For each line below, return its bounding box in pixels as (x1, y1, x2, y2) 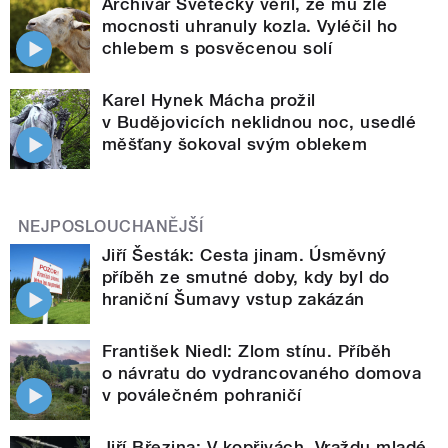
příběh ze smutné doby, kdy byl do (102, 266, 390, 287)
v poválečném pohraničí (102, 384, 302, 405)
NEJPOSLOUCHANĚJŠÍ (18, 216, 204, 236)
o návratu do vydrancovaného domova (102, 362, 422, 383)
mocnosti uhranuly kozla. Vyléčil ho (102, 15, 398, 36)
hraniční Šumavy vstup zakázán (102, 288, 365, 309)
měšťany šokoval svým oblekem (102, 133, 368, 154)
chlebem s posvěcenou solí (102, 37, 332, 58)
